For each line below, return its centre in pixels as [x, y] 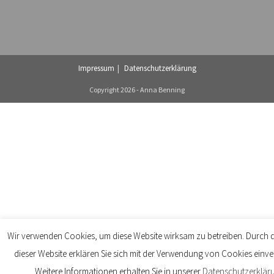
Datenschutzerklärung [160, 68]
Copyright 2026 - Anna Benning [137, 90]
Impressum [96, 68]
